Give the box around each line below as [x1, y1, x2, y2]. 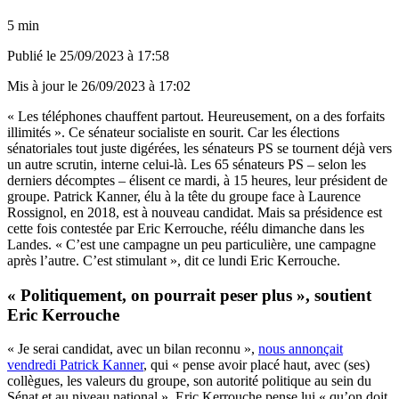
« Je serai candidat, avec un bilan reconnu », [7, 341, 258, 357]
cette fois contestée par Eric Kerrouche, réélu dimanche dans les [7, 220, 364, 236]
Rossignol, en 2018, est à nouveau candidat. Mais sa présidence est [7, 204, 382, 220]
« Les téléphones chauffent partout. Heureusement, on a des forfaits [7, 108, 385, 124]
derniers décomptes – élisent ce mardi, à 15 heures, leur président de [7, 172, 387, 188]
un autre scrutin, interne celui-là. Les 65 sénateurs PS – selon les [7, 156, 366, 172]
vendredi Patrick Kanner [7, 357, 143, 373]
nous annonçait [258, 341, 343, 357]
